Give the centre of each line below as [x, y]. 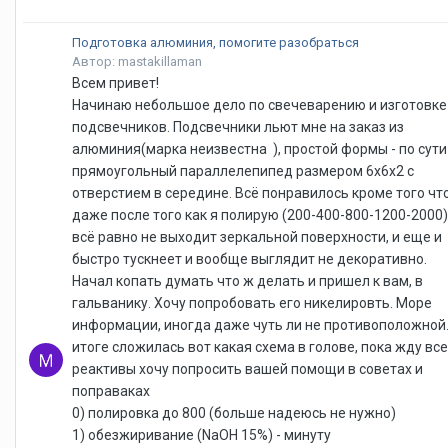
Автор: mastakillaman [137, 62]
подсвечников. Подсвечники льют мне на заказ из [238, 127]
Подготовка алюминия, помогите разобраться [215, 42]
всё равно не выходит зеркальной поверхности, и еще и [257, 237]
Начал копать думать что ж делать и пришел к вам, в [247, 281]
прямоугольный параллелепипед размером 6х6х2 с [243, 171]
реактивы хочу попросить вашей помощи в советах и [247, 369]
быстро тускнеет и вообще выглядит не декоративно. [249, 259]
